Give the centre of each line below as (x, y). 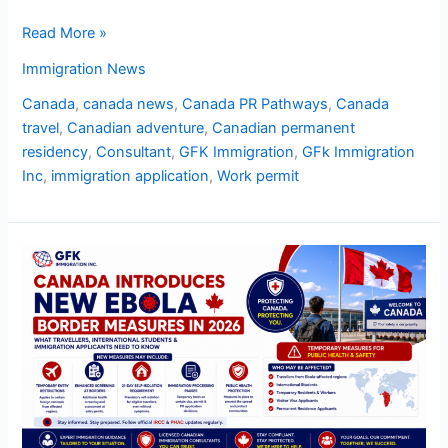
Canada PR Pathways (255, 104)
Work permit (258, 176)
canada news (129, 104)
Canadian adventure (136, 128)
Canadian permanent (284, 128)
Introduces (58, 279)
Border (44, 351)
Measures (54, 375)
